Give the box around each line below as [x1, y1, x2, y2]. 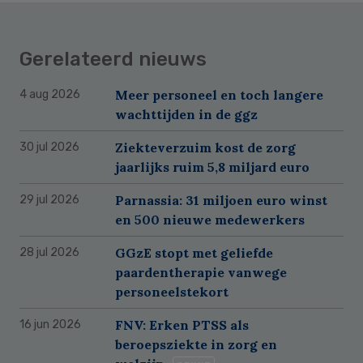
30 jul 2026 [19, 139, 79, 154]
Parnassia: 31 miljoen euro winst [115, 191, 327, 208]
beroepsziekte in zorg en [115, 335, 277, 352]
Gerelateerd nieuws [19, 47, 207, 70]
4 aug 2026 [19, 87, 80, 101]
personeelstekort [115, 283, 228, 300]
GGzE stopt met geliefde [115, 244, 273, 261]
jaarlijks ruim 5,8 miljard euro [115, 158, 310, 175]
